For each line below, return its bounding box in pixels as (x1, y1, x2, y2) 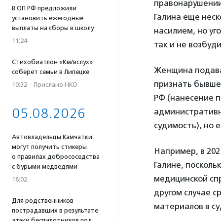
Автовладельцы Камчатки (12, 133, 92, 141)
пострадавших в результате (12, 207, 98, 214)
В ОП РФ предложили (12, 4, 76, 12)
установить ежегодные (12, 14, 83, 22)
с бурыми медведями (12, 163, 77, 170)
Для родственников (12, 197, 74, 204)
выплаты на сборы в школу (12, 24, 94, 32)
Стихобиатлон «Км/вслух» (12, 58, 93, 66)
